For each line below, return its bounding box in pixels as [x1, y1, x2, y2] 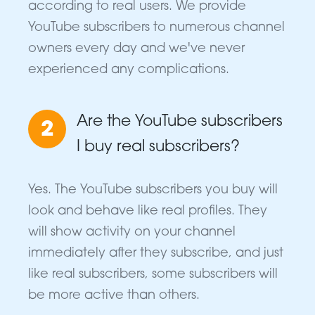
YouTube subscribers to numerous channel [28, 21, 285, 35]
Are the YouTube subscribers [77, 114, 283, 131]
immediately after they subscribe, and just [28, 247, 283, 261]
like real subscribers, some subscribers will [28, 268, 278, 282]
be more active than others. [28, 289, 200, 303]
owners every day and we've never [28, 42, 245, 56]
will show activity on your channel [28, 226, 236, 240]
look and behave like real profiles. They [28, 205, 267, 219]
